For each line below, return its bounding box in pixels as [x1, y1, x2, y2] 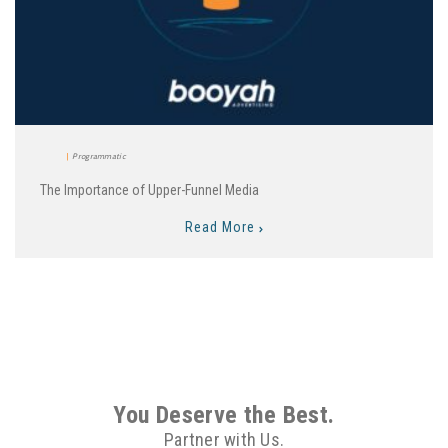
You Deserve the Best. [113, 401, 335, 430]
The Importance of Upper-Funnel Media [40, 182, 259, 199]
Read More [184, 219, 259, 236]
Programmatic [72, 151, 126, 162]
